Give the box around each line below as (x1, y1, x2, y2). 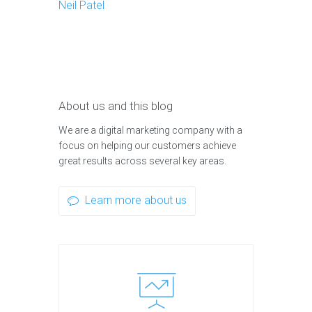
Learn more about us (85, 194, 187, 208)
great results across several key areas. (58, 155, 226, 167)
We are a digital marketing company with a (58, 125, 242, 136)
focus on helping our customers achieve (58, 140, 236, 152)
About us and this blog (58, 99, 173, 114)
